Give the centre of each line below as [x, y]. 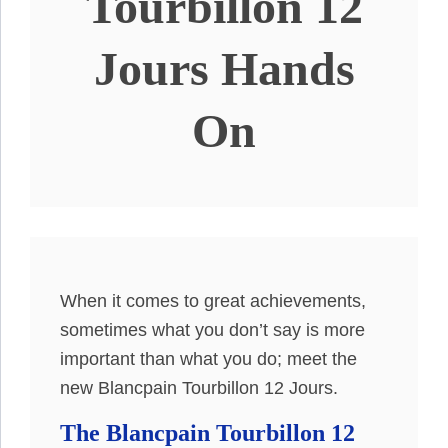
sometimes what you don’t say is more [212, 330]
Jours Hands [224, 68]
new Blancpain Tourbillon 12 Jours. [199, 388]
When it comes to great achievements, [213, 301]
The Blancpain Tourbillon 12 [207, 433]
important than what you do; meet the [208, 359]
